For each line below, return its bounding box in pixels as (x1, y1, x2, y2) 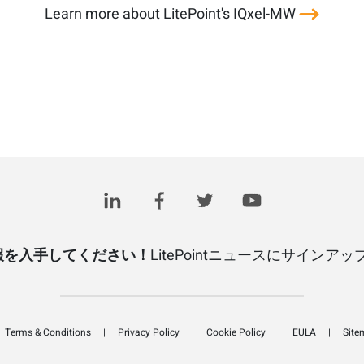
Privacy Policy (117, 325, 180, 340)
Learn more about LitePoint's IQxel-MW (45, 3, 299, 25)
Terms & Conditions (4, 325, 91, 340)
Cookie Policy (206, 325, 266, 340)
